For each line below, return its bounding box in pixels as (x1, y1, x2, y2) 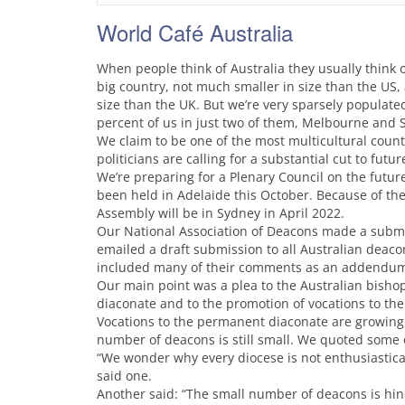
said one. (97, 367, 152, 384)
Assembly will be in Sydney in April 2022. (97, 204, 344, 221)
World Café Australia (97, 16, 293, 48)
